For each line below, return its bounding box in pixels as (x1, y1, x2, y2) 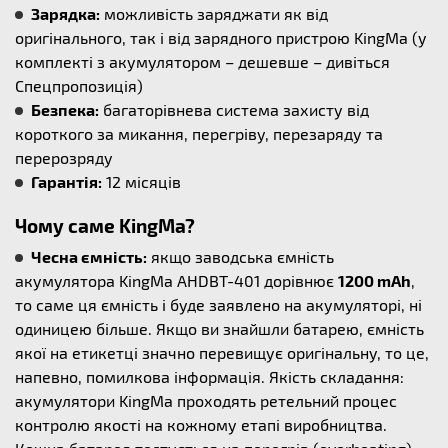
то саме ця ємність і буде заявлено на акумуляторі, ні (15, 295, 422, 314)
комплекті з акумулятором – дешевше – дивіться (15, 52, 390, 71)
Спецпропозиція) (15, 76, 143, 95)
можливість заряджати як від (100, 4, 328, 23)
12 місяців (102, 172, 181, 191)
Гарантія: (31, 172, 102, 191)
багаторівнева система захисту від (99, 100, 369, 119)
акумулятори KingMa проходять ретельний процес (15, 391, 397, 410)
